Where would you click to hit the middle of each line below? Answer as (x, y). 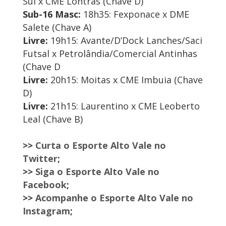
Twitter (40, 159)
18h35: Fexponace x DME (135, 14)
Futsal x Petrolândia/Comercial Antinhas (110, 54)
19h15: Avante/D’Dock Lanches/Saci (126, 41)
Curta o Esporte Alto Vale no (101, 146)
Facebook (45, 185)
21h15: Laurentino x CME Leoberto (124, 106)
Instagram (46, 211)
